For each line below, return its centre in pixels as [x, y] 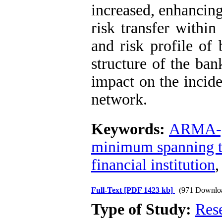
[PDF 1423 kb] [148, 190]
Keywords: [130, 129]
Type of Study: [143, 209]
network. [119, 99]
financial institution [153, 165]
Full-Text [108, 190]
